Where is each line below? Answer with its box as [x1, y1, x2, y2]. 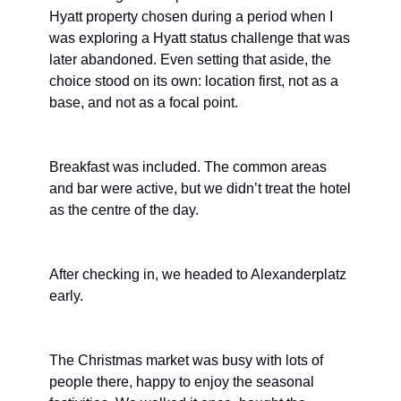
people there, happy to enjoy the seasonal [49, 374, 314, 390]
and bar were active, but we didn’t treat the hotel [49, 181, 351, 197]
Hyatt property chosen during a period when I [49, 9, 333, 25]
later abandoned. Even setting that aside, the [49, 52, 331, 68]
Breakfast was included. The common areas [49, 159, 327, 175]
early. [49, 288, 83, 304]
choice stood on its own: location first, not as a [49, 73, 338, 90]
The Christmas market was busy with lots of [49, 353, 323, 369]
